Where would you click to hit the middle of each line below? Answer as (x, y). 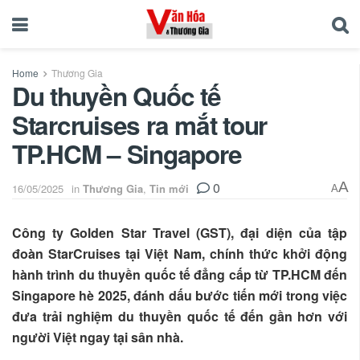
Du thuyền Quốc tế (117, 96)
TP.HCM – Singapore (127, 154)
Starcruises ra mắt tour (140, 125)
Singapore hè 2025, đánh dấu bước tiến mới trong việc (180, 295)
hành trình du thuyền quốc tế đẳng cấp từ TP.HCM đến (180, 274)
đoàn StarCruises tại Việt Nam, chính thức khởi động (180, 253)
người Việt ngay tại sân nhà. (98, 337)
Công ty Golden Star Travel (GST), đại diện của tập (180, 232)
